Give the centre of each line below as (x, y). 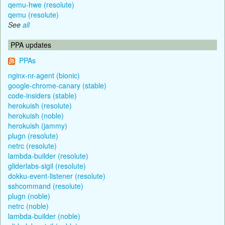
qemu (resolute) (33, 14)
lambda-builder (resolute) (48, 155)
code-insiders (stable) (42, 95)
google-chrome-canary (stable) (57, 85)
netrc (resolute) (32, 145)
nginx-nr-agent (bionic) (44, 75)
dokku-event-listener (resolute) (57, 176)
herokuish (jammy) (38, 125)
